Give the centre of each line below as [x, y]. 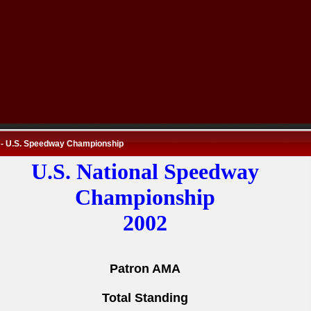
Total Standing [145, 298]
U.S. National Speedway [145, 171]
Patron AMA [145, 269]
